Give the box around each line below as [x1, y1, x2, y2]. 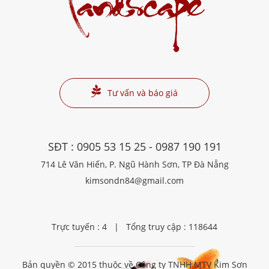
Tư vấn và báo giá [107, 87, 178, 99]
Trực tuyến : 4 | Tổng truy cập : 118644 [52, 221, 217, 233]
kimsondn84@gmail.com [85, 175, 184, 187]
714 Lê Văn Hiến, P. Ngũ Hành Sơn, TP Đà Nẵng [40, 159, 229, 171]
